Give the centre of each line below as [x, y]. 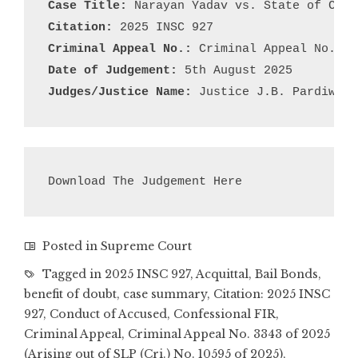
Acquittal [222, 274]
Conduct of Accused [108, 314]
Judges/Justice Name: [120, 92]
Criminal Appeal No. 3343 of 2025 [229, 334]
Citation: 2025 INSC [272, 294]
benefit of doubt [70, 294]
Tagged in [72, 274]
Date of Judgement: [113, 71]
